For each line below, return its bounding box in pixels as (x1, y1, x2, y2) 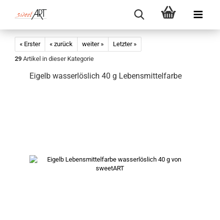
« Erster (20, 40, 40, 48)
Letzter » (113, 40, 137, 48)
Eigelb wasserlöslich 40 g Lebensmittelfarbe (29, 71, 182, 81)
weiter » (82, 40, 104, 48)
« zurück (50, 40, 73, 48)
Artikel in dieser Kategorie (22, 55, 94, 62)
